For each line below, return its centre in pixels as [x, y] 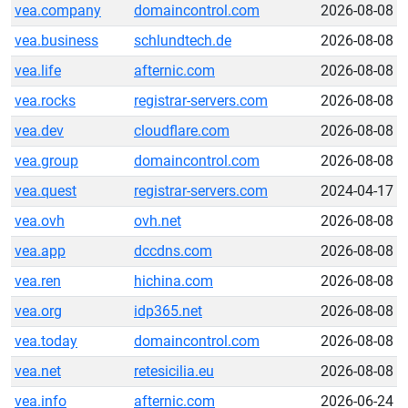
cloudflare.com [182, 131]
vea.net [38, 371]
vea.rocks [45, 101]
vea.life [38, 71]
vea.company [58, 10]
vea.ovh [40, 221]
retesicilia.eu [174, 371]
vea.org [38, 311]
